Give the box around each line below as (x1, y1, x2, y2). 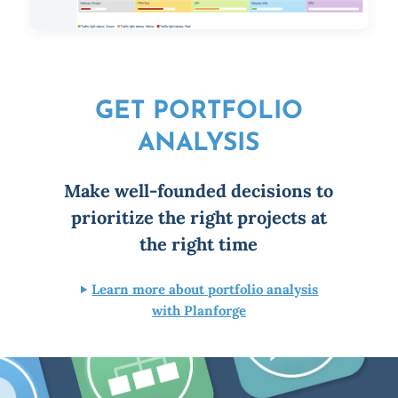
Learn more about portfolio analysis (92, 281, 319, 298)
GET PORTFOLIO (94, 99, 303, 125)
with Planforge (151, 302, 246, 320)
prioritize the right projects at (70, 206, 327, 229)
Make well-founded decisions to (64, 179, 334, 203)
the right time (139, 233, 259, 256)
